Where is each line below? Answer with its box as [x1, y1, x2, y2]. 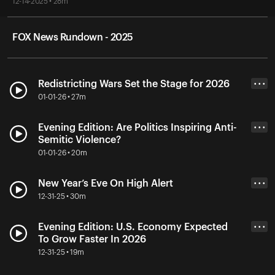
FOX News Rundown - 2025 [12, 32, 133, 42]
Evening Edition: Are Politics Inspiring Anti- [38, 122, 237, 133]
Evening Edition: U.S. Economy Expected [38, 222, 228, 232]
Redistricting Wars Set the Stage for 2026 [38, 79, 230, 89]
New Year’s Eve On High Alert [38, 178, 173, 188]
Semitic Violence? [38, 134, 121, 145]
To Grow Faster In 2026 [38, 234, 146, 244]
